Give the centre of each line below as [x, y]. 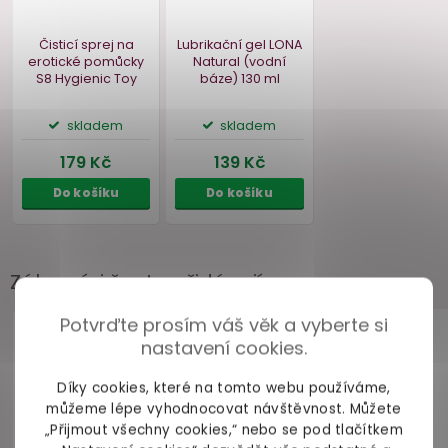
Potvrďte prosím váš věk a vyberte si [224, 325]
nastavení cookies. [224, 348]
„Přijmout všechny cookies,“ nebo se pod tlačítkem [224, 430]
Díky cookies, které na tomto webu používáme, [224, 388]
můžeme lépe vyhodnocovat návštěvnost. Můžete [224, 409]
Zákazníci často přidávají [136, 282]
